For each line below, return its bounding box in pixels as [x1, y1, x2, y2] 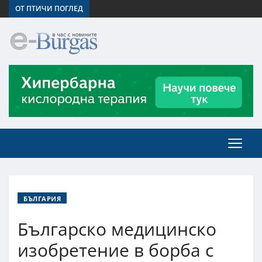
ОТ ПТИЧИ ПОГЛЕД [15, 4, 83, 13]
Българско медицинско [18, 216, 216, 241]
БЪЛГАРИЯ [23, 194, 61, 203]
